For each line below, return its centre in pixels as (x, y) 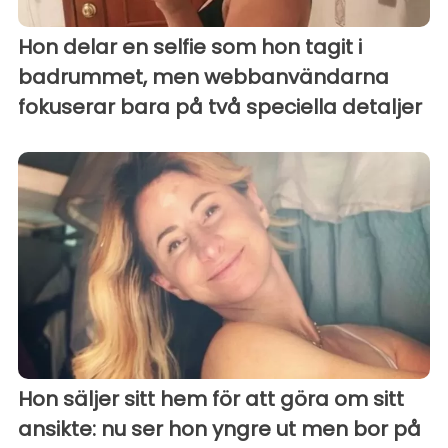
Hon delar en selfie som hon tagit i (190, 47)
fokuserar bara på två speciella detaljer (220, 107)
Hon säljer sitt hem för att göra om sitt (211, 398)
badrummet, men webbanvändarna (203, 77)
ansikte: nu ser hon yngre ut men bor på (219, 428)
